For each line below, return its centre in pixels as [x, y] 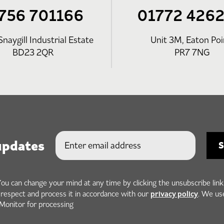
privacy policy [174, 193]
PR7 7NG [191, 52]
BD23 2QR [32, 52]
